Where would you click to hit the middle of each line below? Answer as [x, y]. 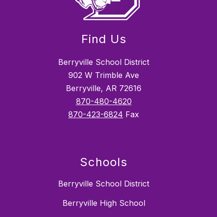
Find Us [104, 39]
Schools [104, 162]
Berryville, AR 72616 [104, 88]
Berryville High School [104, 203]
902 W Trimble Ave [104, 75]
